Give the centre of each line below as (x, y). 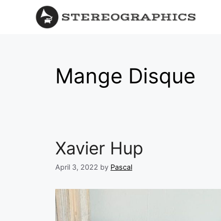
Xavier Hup (99, 148)
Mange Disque (125, 76)
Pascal (121, 167)
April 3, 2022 (77, 167)
